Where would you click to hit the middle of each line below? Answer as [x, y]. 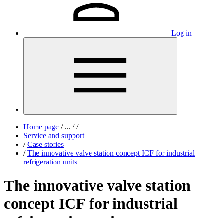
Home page [41, 127]
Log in [182, 33]
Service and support [54, 136]
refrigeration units [50, 162]
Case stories [45, 144]
